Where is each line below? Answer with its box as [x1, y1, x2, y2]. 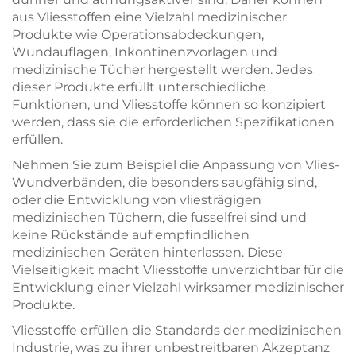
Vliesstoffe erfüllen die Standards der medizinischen [12, 323, 342, 338]
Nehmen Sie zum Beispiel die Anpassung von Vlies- [12, 157, 339, 172]
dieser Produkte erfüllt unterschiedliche [12, 79, 266, 95]
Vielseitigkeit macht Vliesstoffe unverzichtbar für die [12, 262, 344, 277]
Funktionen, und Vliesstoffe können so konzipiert [12, 97, 326, 112]
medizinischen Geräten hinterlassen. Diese [12, 245, 283, 260]
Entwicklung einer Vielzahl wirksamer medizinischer [12, 280, 344, 295]
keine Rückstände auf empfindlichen [12, 227, 250, 242]
